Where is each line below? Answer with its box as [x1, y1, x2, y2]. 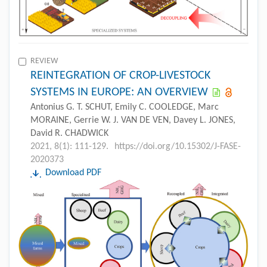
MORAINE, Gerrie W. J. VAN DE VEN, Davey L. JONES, [30, 116, 235, 126]
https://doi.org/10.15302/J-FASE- [114, 142, 241, 152]
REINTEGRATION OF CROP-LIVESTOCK [30, 70, 210, 82]
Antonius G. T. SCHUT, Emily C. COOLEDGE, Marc [30, 103, 219, 113]
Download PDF [45, 168, 101, 178]
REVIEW [30, 57, 58, 66]
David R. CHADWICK [30, 129, 108, 139]
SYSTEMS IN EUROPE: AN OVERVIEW [30, 86, 208, 99]
